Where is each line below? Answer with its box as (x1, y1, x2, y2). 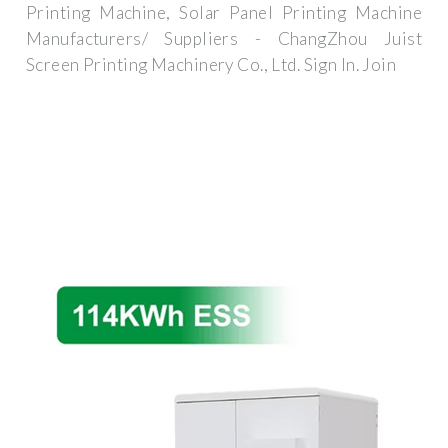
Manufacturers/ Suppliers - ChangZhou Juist (26, 28, 422, 50)
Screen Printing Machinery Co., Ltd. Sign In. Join (26, 54, 397, 76)
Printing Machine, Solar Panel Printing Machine (26, 2, 422, 24)
